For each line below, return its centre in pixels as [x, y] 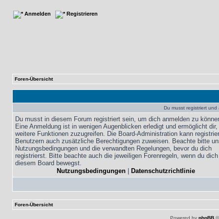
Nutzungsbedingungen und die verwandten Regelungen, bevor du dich [113, 148]
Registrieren [81, 14]
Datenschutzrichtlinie [163, 171]
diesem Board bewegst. [48, 163]
